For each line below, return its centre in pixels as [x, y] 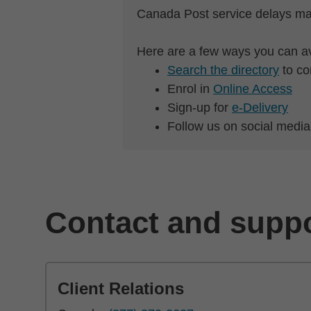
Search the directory [223, 70]
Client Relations [121, 288]
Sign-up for [200, 108]
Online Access [253, 89]
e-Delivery [260, 108]
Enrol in [190, 89]
